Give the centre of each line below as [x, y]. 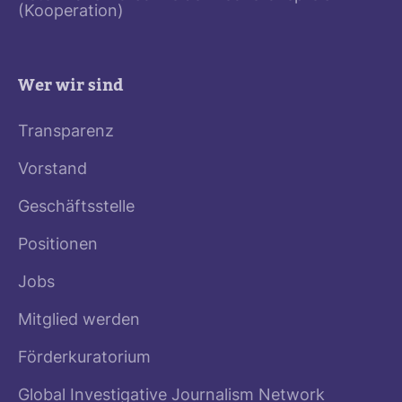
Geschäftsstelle [76, 207]
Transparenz [66, 132]
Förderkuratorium [84, 358]
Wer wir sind [70, 85]
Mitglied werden [79, 320]
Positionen [58, 245]
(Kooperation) [71, 12]
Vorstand [52, 170]
